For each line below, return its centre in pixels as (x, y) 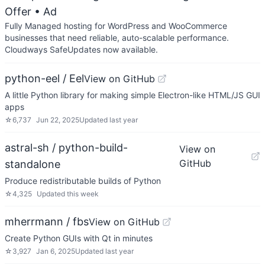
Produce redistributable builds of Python (83, 181)
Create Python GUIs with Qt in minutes (79, 238)
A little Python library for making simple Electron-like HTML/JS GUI (132, 95)
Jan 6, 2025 (56, 251)
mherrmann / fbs (47, 222)
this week (83, 194)
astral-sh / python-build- (66, 148)
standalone (33, 164)
